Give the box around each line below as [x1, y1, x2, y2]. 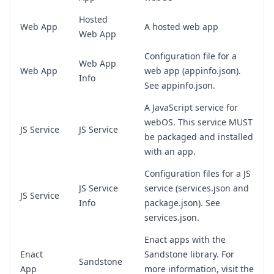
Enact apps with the [144, 233, 226, 245]
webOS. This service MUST [144, 116, 253, 128]
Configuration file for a [144, 50, 237, 62]
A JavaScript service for [144, 101, 238, 113]
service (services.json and [144, 182, 249, 194]
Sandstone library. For [144, 248, 234, 260]
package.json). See [144, 196, 220, 209]
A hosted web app [144, 20, 218, 32]
